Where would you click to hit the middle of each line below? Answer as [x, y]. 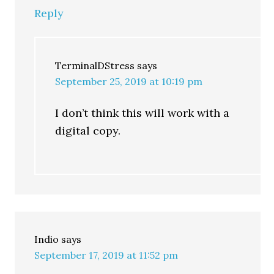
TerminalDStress [95, 65]
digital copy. [88, 131]
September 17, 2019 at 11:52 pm [106, 255]
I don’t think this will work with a [143, 113]
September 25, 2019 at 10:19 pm [129, 81]
